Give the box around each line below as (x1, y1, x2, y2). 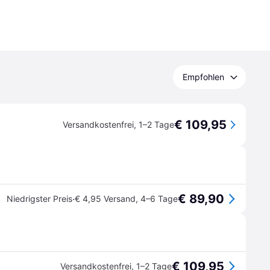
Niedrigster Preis (7, 193, 72, 204)
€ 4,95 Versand (75, 193, 136, 204)
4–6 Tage (140, 193, 178, 204)
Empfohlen (183, 72, 224, 82)
